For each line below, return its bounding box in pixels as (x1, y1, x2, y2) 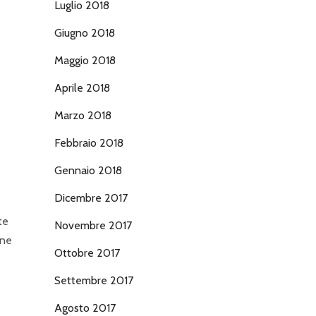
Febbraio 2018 (54, 136, 123, 150)
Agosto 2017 (54, 301, 116, 315)
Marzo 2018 (54, 109, 111, 122)
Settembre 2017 (54, 274, 133, 287)
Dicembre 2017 (54, 191, 128, 205)
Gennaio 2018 (54, 164, 122, 177)
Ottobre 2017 (54, 246, 120, 260)
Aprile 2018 (54, 81, 110, 95)
